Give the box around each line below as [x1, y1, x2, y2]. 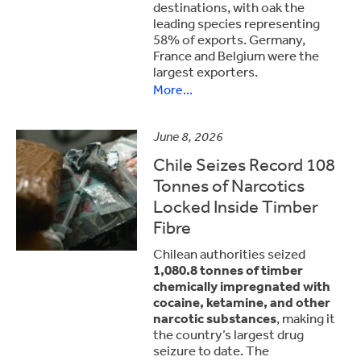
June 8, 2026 [153, 128, 223, 144]
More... [153, 81, 193, 98]
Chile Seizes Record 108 [153, 154, 335, 175]
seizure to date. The [153, 342, 269, 359]
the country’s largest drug [153, 326, 304, 342]
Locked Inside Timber [153, 196, 318, 217]
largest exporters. [153, 63, 258, 80]
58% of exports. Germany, [153, 31, 305, 48]
